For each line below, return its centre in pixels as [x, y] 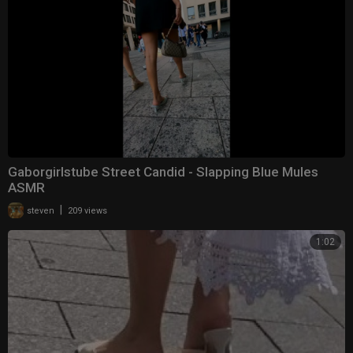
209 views [87, 210]
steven [39, 210]
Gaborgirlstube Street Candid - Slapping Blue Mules [163, 171]
